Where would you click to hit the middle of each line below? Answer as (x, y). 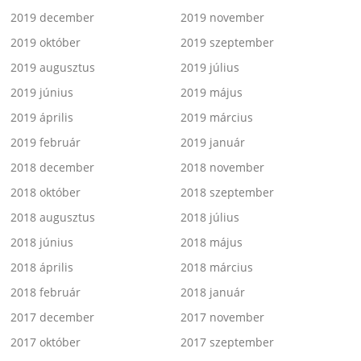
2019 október (46, 42)
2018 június (42, 242)
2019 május (212, 92)
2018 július (210, 217)
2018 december (53, 167)
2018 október (46, 192)
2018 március (217, 267)
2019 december (53, 17)
